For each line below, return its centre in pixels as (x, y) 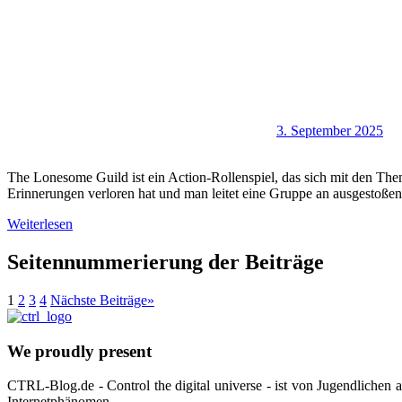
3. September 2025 (330, 130)
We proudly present (79, 351)
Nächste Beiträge (99, 300)
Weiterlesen (40, 223)
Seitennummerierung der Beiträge (166, 262)
